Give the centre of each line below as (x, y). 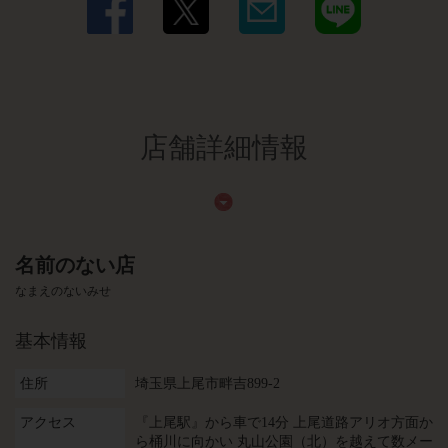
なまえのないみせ (63, 291)
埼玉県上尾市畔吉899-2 (207, 383)
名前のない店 (75, 265)
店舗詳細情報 (224, 147)
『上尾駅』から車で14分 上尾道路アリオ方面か (284, 422)
